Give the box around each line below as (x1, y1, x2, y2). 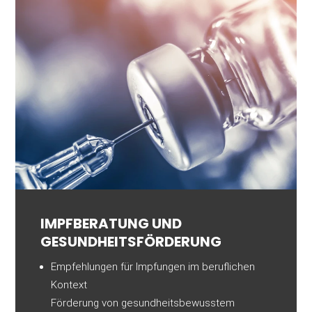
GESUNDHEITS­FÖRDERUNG (40, 232, 222, 252)
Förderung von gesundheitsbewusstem (51, 297, 235, 310)
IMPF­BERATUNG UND (40, 214, 182, 234)
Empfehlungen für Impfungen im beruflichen (51, 260, 256, 274)
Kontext (51, 279, 88, 292)
